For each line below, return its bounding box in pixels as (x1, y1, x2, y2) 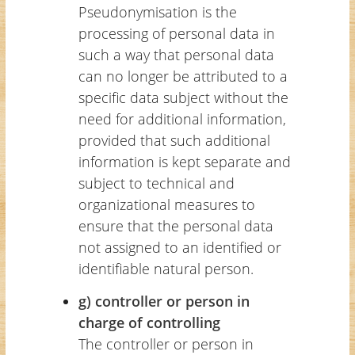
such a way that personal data (78, 44, 274, 64)
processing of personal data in (78, 23, 275, 43)
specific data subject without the (78, 87, 288, 107)
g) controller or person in (78, 291, 250, 311)
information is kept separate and (78, 151, 291, 171)
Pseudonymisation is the (78, 2, 237, 21)
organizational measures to (78, 194, 255, 214)
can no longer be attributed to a (78, 66, 288, 86)
